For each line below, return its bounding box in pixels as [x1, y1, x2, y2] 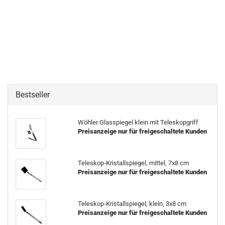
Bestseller [16, 90, 50, 99]
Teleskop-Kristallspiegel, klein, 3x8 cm [77, 200, 186, 207]
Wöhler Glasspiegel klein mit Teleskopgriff [77, 119, 198, 126]
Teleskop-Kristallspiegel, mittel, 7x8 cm [77, 159, 189, 167]
